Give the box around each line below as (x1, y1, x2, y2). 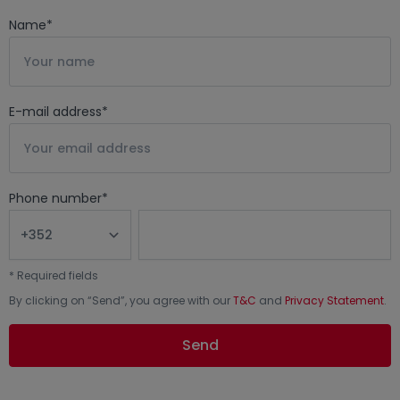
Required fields (17, 268, 98, 283)
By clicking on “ (9, 293, 92, 308)
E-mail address (9, 103, 102, 121)
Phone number (9, 189, 102, 207)
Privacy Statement (285, 293, 384, 308)
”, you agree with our (121, 293, 233, 308)
